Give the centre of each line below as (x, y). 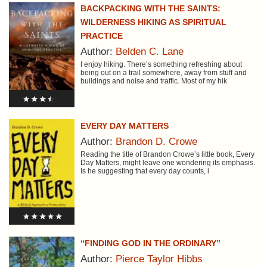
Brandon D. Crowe (156, 142)
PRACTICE (101, 36)
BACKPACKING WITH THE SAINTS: (150, 9)
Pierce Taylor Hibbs (159, 259)
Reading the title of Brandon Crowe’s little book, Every (167, 155)
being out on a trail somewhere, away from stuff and (163, 73)
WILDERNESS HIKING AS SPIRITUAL (153, 22)
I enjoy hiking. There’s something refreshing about (161, 65)
